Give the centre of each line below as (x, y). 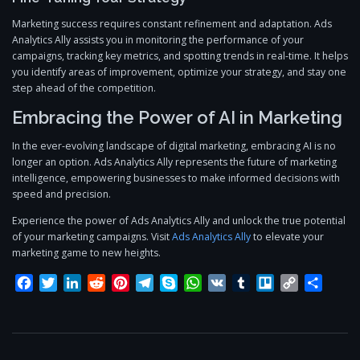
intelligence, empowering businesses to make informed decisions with (176, 178)
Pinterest (157, 283)
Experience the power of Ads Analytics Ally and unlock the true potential (179, 221)
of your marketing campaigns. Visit (92, 237)
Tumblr (272, 283)
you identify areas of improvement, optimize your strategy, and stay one (179, 72)
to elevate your (287, 237)
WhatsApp (233, 283)
